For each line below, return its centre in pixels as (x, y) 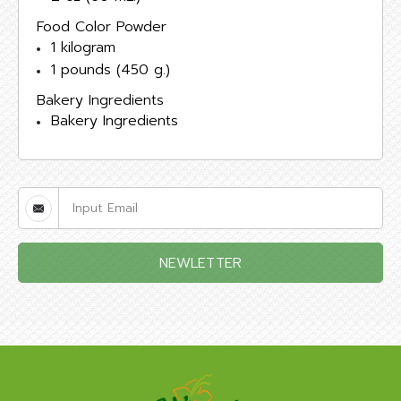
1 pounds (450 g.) (111, 70)
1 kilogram (83, 47)
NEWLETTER (200, 263)
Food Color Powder (102, 27)
